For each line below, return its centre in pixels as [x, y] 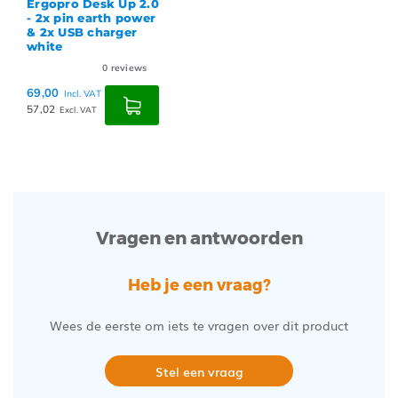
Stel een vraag [199, 371]
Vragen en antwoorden [199, 239]
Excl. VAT [78, 110]
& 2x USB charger [82, 32]
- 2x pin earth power [92, 18]
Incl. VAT [82, 94]
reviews [127, 68]
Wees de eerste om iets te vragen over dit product [199, 326]
